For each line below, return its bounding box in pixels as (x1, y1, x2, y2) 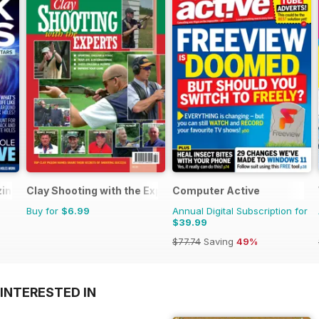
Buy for (26, 204, 61, 216)
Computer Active (172, 184, 260, 197)
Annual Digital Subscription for (172, 204, 308, 216)
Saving (201, 235, 236, 247)
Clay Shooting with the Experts (26, 184, 183, 197)
